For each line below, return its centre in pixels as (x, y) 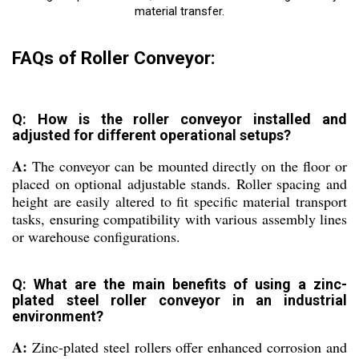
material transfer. (179, 11)
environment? (58, 317)
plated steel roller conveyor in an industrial (179, 301)
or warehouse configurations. (96, 237)
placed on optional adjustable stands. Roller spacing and (179, 184)
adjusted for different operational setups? (151, 135)
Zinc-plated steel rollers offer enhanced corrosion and (187, 347)
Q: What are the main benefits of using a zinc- (179, 284)
